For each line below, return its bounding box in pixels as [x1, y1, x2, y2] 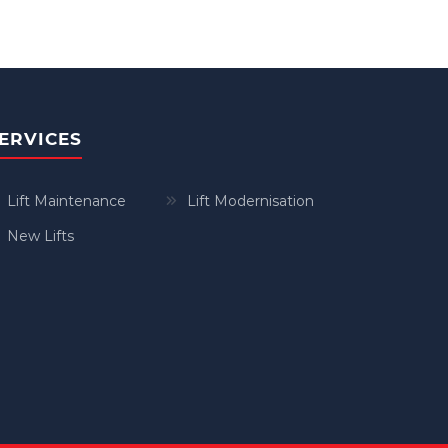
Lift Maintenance [7, 192, 126, 210]
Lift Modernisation [187, 192, 314, 210]
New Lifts [7, 227, 74, 245]
